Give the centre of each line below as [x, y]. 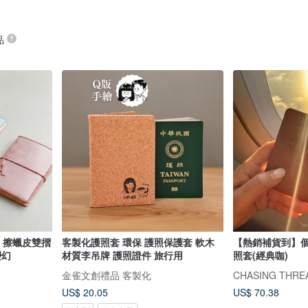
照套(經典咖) [261, 255]
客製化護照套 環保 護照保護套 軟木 [92, 242]
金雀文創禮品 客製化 [106, 275]
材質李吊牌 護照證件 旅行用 [122, 255]
